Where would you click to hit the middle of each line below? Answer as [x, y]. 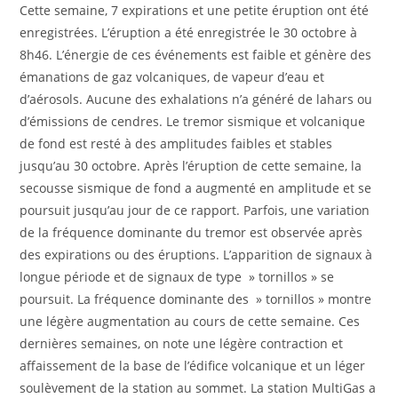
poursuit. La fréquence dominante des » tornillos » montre [196, 298]
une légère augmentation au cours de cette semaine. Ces [190, 321]
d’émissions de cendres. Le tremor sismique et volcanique [193, 121]
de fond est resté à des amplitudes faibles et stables [176, 143]
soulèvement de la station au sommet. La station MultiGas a [198, 387]
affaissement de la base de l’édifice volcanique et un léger [193, 365]
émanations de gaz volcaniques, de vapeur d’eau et [172, 76]
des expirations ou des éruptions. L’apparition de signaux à [196, 254]
